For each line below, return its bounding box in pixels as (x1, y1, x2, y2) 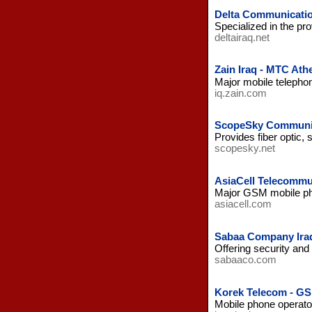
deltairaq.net (214, 31, 270, 43)
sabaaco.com (214, 253, 276, 265)
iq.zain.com (214, 87, 267, 99)
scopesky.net (214, 143, 275, 155)
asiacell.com (214, 198, 272, 210)
